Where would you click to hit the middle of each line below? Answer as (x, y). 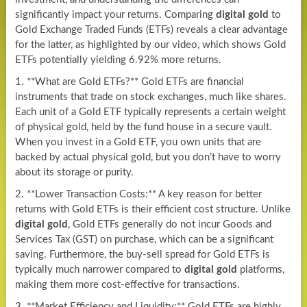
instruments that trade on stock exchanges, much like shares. (150, 97)
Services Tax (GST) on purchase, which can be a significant (144, 239)
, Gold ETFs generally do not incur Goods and (169, 224)
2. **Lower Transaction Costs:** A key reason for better (138, 194)
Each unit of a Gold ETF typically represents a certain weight (150, 112)
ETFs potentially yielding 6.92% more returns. (118, 60)
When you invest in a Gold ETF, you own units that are (138, 142)
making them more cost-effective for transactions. (127, 284)
